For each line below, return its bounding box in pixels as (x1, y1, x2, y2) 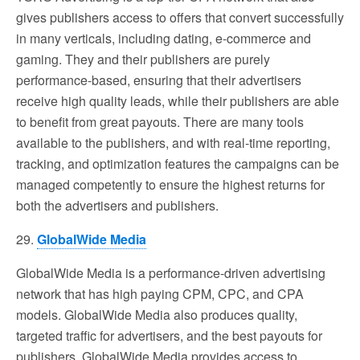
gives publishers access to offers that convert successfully (16, 8, 344, 27)
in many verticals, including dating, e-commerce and (16, 29, 311, 48)
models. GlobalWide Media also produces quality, (16, 305, 297, 325)
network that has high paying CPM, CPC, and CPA (16, 284, 304, 304)
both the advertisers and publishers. (16, 196, 219, 215)
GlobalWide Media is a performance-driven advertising (16, 264, 325, 283)
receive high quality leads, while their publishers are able (16, 92, 339, 111)
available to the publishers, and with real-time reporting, (16, 133, 330, 153)
